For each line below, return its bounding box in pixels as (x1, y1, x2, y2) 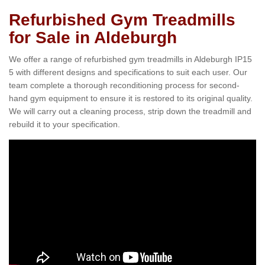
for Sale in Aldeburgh (9, 28, 177, 47)
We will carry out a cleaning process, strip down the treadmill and (9, 106, 251, 117)
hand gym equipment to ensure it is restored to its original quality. (9, 93, 253, 104)
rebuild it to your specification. (9, 119, 120, 130)
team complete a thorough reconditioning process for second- (9, 80, 240, 91)
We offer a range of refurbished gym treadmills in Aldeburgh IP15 (9, 54, 252, 64)
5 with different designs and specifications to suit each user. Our (9, 67, 247, 77)
